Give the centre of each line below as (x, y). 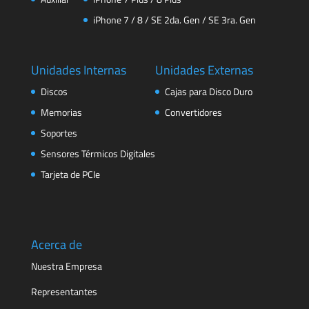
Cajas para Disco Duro (208, 91)
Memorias (61, 112)
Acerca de (56, 244)
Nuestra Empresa (66, 266)
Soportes (59, 132)
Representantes (64, 291)
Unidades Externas (204, 70)
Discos (54, 91)
